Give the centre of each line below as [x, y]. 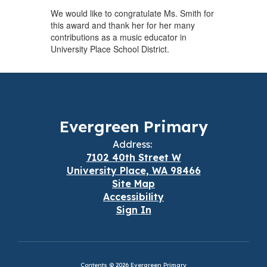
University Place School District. [110, 49]
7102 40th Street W [133, 157]
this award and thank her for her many [122, 25]
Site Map [133, 183]
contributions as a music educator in [118, 37]
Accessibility [133, 196]
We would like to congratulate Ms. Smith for [132, 13]
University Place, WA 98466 [133, 170]
